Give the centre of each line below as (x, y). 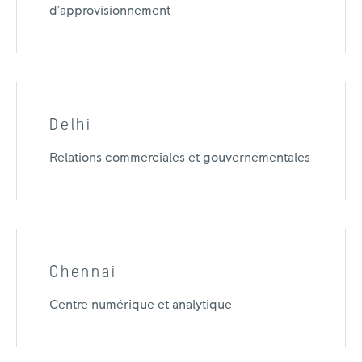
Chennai (83, 272)
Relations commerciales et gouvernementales (180, 158)
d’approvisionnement (110, 11)
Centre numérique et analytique (141, 305)
